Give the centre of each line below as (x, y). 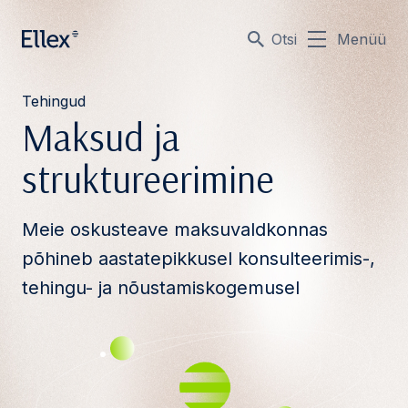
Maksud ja (101, 137)
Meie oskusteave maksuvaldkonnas (175, 229)
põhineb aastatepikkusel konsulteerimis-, (199, 259)
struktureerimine (148, 179)
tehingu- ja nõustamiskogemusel (161, 288)
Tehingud (54, 101)
